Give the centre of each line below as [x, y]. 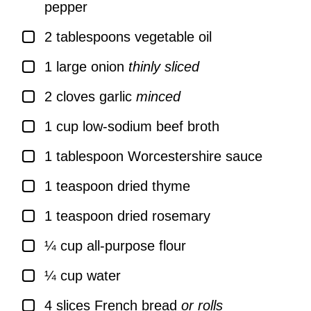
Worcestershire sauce [195, 156]
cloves [76, 96]
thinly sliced [164, 66]
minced [158, 96]
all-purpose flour [136, 245]
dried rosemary [164, 216]
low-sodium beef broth [151, 126]
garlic [116, 96]
